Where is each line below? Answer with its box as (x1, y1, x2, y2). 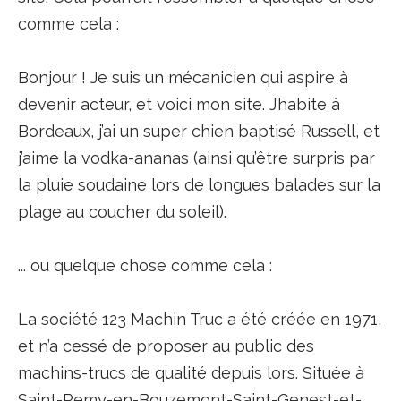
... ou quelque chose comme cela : (17, 256, 272, 275)
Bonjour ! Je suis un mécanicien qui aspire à (17, 68, 348, 87)
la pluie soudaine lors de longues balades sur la (17, 175, 380, 194)
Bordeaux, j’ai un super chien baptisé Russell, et (17, 122, 380, 141)
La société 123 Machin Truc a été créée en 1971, (17, 310, 381, 328)
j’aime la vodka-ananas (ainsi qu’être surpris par (17, 149, 375, 167)
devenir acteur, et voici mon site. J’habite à (17, 95, 340, 114)
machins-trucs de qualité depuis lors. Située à (17, 363, 364, 382)
